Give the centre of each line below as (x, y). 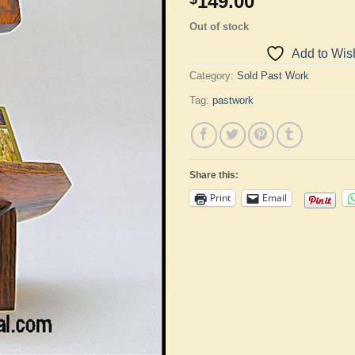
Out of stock (219, 26)
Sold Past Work (273, 75)
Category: (213, 75)
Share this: (214, 175)
